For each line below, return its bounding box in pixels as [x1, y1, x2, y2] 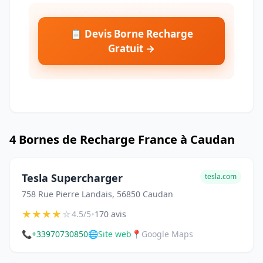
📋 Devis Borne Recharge [70, 27, 193, 41]
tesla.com [205, 171, 237, 182]
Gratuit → [108, 42, 155, 56]
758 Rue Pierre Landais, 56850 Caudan [22, 188, 173, 200]
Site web [98, 228, 131, 240]
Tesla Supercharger [22, 171, 123, 186]
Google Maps [141, 228, 193, 240]
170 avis [95, 208, 126, 220]
